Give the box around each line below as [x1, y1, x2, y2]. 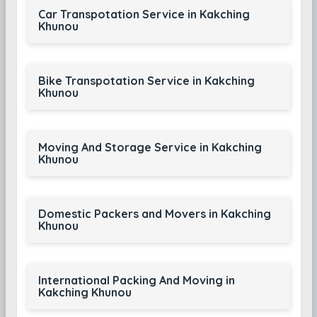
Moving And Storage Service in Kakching [38, 140, 262, 154]
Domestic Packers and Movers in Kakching [38, 207, 271, 221]
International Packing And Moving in [38, 273, 235, 287]
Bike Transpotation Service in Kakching [38, 74, 255, 88]
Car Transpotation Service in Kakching [38, 7, 250, 21]
